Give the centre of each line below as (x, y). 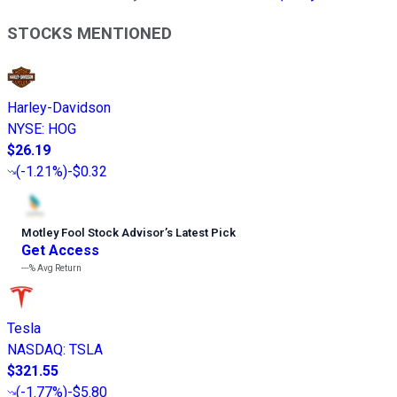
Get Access (60, 250)
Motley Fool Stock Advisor (93, 232)
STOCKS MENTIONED (90, 33)
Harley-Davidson (59, 107)
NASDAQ (35, 349)
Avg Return (58, 268)
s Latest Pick (201, 232)
